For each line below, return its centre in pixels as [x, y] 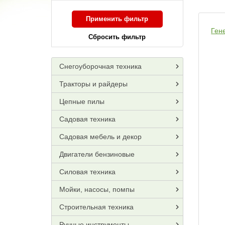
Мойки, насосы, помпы [97, 189]
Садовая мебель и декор [100, 137]
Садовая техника [87, 119]
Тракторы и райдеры [93, 84]
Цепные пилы [82, 101]
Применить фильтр [117, 19]
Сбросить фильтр [117, 37]
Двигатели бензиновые [97, 154]
